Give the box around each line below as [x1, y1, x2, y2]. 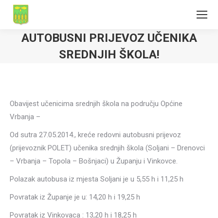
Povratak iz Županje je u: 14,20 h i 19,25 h [10, 193, 140, 201]
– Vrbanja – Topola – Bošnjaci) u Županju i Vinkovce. [10, 157, 178, 165]
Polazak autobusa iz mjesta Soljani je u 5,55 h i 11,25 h [10, 175, 183, 183]
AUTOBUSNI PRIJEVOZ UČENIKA [21, 31, 197, 45]
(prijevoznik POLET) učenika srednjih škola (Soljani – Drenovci [10, 144, 205, 152]
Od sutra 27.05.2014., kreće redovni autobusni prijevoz [10, 130, 181, 139]
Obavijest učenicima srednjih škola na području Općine [10, 99, 182, 108]
